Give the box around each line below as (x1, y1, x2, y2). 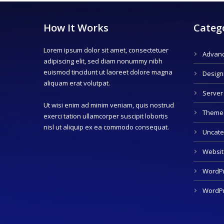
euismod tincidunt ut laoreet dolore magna (43, 67, 172, 76)
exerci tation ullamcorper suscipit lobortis (43, 111, 168, 120)
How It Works (43, 20, 108, 34)
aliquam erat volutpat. (43, 78, 110, 87)
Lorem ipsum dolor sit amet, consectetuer (43, 45, 168, 54)
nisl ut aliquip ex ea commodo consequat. (43, 122, 169, 131)
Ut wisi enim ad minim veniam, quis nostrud (43, 100, 174, 109)
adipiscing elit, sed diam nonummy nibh (43, 56, 162, 65)
